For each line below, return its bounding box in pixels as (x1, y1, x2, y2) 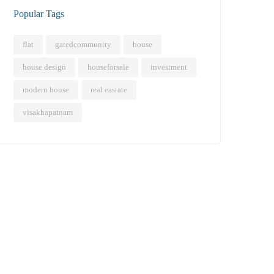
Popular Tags (13, 8, 64, 19)
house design (23, 62, 66, 72)
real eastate (91, 84, 127, 94)
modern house (23, 84, 69, 94)
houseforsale (87, 62, 129, 72)
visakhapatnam (23, 107, 73, 117)
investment (150, 62, 187, 72)
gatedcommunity (55, 39, 111, 49)
